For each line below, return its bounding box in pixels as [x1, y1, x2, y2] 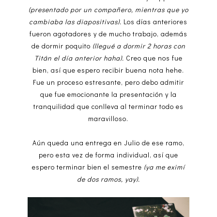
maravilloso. [88, 113, 129, 123]
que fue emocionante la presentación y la [40, 89, 177, 99]
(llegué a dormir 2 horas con [92, 41, 186, 50]
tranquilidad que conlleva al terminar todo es [33, 101, 184, 111]
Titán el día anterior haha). [34, 53, 124, 62]
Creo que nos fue [124, 53, 183, 62]
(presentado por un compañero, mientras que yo [28, 4, 188, 14]
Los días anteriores [124, 16, 188, 26]
